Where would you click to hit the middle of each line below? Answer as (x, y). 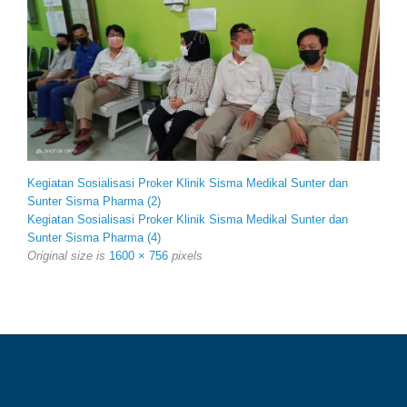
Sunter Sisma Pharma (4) (94, 238)
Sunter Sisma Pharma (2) (94, 202)
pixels (185, 256)
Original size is (68, 256)
